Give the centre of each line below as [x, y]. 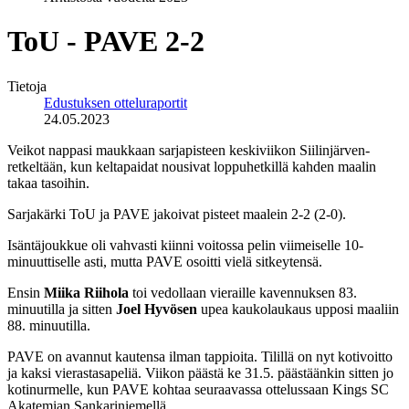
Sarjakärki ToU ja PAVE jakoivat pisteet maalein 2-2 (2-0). [177, 214]
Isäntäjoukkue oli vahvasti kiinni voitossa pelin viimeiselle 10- [185, 245]
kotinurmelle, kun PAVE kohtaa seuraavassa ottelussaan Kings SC [198, 389]
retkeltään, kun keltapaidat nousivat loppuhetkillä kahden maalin [192, 166]
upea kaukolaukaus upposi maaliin [298, 309]
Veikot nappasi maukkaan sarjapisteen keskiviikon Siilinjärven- [189, 150]
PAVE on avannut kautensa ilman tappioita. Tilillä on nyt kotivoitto [200, 356]
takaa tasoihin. [48, 183]
